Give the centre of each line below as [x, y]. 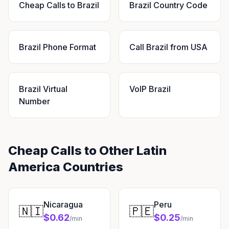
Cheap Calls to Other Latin [87, 151]
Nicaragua [63, 204]
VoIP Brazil [150, 89]
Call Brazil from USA [168, 47]
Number [35, 101]
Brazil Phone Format [58, 47]
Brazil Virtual [43, 89]
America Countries [66, 167]
